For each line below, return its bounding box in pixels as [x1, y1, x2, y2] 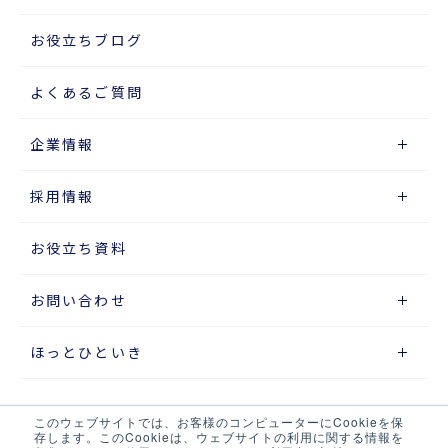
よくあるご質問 [30, 82, 143, 103]
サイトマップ [20, 419, 117, 440]
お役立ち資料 [30, 238, 127, 259]
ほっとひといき [30, 342, 143, 363]
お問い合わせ [30, 290, 127, 311]
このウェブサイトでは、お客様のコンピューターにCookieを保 [34, 413, 404, 430]
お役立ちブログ [30, 30, 143, 51]
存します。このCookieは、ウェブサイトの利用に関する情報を [34, 428, 404, 445]
